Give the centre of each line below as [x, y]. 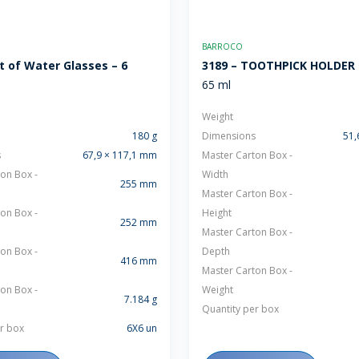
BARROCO [222, 46]
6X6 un [142, 328]
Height [217, 213]
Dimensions [229, 136]
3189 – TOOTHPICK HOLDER [278, 65]
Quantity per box [240, 309]
